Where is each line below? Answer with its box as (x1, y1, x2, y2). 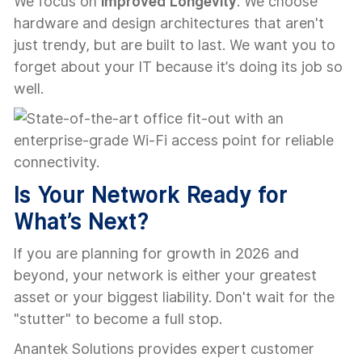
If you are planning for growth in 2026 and (14, 245, 299, 262)
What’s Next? (14, 208, 149, 234)
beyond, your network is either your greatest (14, 267, 317, 284)
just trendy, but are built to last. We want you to (14, 36, 335, 53)
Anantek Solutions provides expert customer (14, 340, 314, 357)
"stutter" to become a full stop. (14, 310, 222, 327)
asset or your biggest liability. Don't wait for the (14, 288, 335, 305)
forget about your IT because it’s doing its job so (14, 58, 343, 75)
